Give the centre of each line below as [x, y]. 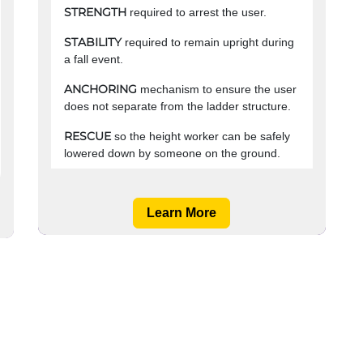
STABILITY [92, 43]
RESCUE [87, 137]
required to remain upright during [207, 43]
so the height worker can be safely [202, 137]
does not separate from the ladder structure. [177, 107]
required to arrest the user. [198, 13]
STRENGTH [95, 13]
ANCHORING [102, 90]
